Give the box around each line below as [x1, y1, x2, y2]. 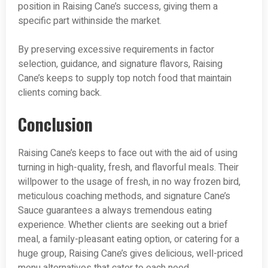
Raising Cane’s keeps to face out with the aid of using [18, 146, 237, 161]
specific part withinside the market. [18, 14, 162, 29]
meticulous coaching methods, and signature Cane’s [18, 189, 230, 204]
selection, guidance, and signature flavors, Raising [18, 57, 223, 72]
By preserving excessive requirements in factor [18, 42, 214, 57]
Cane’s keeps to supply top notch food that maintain [18, 71, 232, 86]
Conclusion [18, 112, 93, 137]
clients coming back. [18, 86, 102, 100]
